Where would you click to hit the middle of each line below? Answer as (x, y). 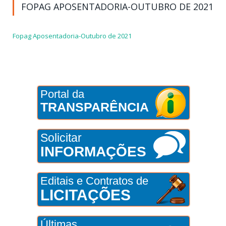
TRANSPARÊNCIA (94, 107)
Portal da (62, 94)
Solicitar (61, 138)
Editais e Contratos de (94, 181)
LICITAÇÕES (85, 195)
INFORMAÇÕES (93, 152)
